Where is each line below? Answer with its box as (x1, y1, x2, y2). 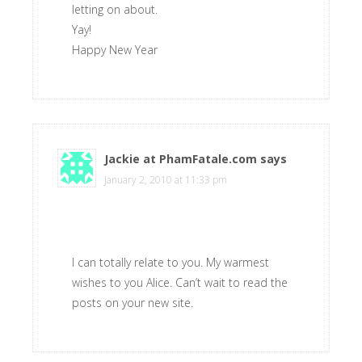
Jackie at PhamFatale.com (104, 151, 257, 166)
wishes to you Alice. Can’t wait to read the (72, 275, 288, 290)
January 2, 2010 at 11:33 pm (104, 173, 227, 187)
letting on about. (72, 2, 158, 17)
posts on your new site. (72, 295, 193, 310)
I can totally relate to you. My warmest (72, 255, 269, 270)
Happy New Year (72, 42, 158, 57)
